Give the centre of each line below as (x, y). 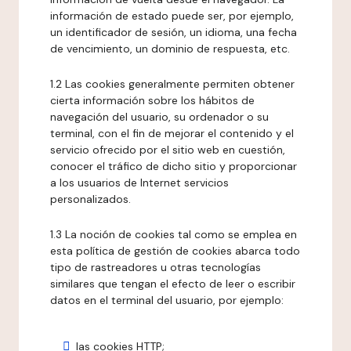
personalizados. (90, 199)
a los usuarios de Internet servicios (139, 183)
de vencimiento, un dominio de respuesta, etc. (170, 49)
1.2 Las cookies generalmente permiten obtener (172, 84)
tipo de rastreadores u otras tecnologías (156, 267)
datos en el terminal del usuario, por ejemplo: (167, 300)
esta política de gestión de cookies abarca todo (175, 251)
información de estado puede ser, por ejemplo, (172, 16)
